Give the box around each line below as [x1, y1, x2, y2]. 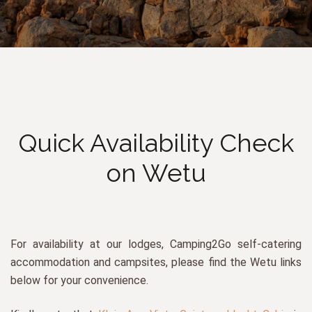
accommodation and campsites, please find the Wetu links [10, 256, 302, 270]
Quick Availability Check [18, 127, 294, 157]
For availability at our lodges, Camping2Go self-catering [10, 237, 302, 251]
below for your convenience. [10, 274, 148, 288]
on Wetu [106, 157, 206, 187]
